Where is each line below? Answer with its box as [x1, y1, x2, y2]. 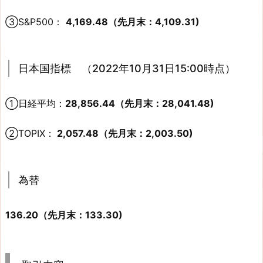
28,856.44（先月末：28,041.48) [65, 97, 214, 110]
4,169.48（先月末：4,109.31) [66, 16, 200, 28]
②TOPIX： [5, 127, 55, 140]
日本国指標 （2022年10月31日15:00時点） [18, 62, 235, 75]
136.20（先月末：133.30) [5, 209, 123, 221]
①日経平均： [5, 97, 65, 110]
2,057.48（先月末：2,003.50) [55, 127, 193, 140]
